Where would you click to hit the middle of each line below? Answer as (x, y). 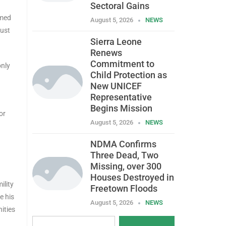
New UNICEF (116, 86)
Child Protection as (128, 75)
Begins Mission (121, 108)
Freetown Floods (124, 189)
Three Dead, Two (124, 155)
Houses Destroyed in (132, 178)
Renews (106, 53)
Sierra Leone (116, 42)
